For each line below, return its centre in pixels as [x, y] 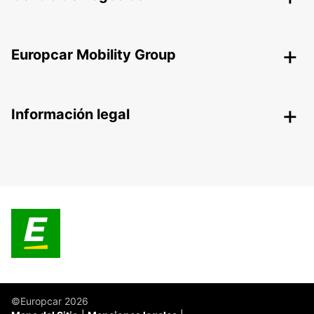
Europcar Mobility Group [94, 55]
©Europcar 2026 [50, 301]
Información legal [70, 115]
